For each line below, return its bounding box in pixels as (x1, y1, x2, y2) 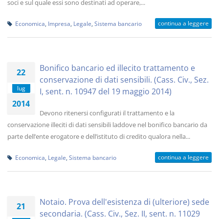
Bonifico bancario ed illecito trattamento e (40, 63, 195, 73)
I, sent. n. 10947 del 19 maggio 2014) (40, 86, 172, 97)
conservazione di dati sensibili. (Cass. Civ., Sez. (40, 74, 209, 85)
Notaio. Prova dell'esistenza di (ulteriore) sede (40, 197, 209, 207)
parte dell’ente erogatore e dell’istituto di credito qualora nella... (7, 132, 190, 141)
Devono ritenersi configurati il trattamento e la (40, 109, 175, 117)
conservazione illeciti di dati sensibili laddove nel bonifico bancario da (7, 120, 207, 129)
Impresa (48, 20, 70, 27)
